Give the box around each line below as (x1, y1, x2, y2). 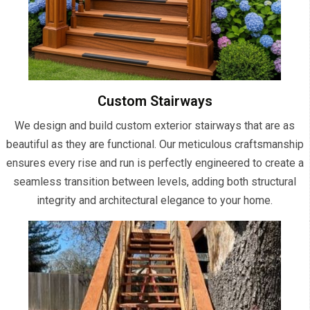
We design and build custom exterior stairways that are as (15, 119, 295, 133)
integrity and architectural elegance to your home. (37, 194, 273, 208)
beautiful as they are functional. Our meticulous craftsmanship (6, 138, 304, 152)
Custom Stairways (97, 93, 212, 110)
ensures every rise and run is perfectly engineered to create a (6, 156, 304, 170)
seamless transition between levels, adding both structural (13, 175, 296, 189)
